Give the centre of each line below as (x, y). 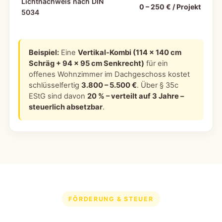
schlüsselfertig (55, 85)
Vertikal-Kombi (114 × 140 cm (130, 53)
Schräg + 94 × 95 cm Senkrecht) (87, 64)
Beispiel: (44, 53)
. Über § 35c (158, 85)
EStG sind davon (58, 96)
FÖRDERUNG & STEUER (111, 199)
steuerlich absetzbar (66, 107)
